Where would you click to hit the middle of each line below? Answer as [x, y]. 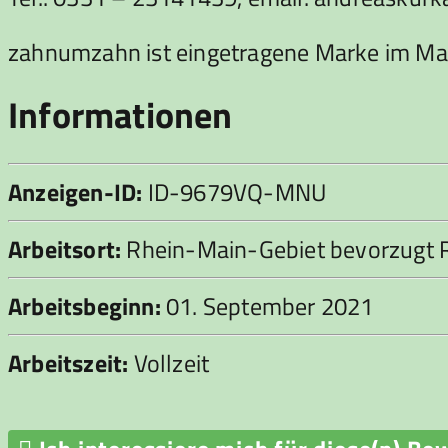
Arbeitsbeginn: [84, 306]
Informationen [120, 114]
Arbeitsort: [65, 249]
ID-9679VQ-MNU [234, 192]
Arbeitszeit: [68, 363]
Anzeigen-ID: [75, 192]
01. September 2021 [267, 306]
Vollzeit [169, 363]
